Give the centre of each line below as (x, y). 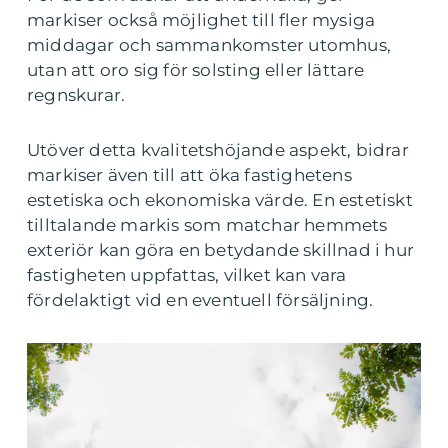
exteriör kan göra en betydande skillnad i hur (221, 250)
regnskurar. (76, 95)
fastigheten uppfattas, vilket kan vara (187, 275)
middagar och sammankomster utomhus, (209, 45)
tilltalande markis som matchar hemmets (207, 225)
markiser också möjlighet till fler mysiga (201, 20)
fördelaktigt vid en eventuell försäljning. (200, 300)
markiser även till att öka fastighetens (189, 175)
